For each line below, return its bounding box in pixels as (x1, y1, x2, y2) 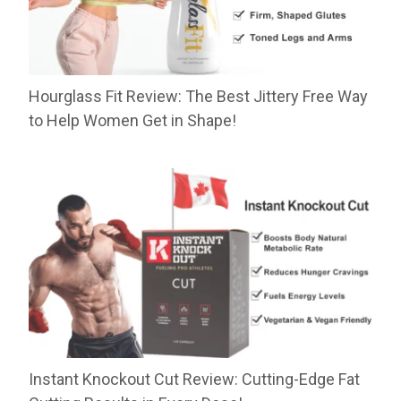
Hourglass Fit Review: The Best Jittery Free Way (29, 86, 369, 106)
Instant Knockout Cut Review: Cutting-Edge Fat (29, 370, 361, 389)
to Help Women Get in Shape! (29, 110, 237, 130)
